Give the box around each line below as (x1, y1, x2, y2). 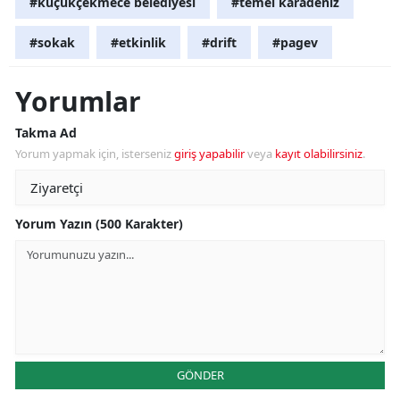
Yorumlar (15, 83, 141, 121)
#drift (202, 34, 237, 52)
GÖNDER (176, 367, 224, 384)
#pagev (272, 34, 318, 52)
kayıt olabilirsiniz (275, 146, 362, 162)
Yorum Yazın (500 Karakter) (15, 215, 183, 233)
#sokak (29, 34, 75, 52)
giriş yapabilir (174, 146, 245, 162)
